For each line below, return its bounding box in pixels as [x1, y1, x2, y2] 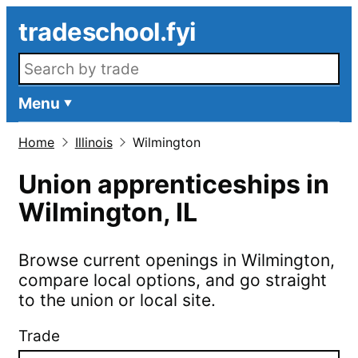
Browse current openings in [18, 250, 241, 270]
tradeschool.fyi [18, 17, 197, 46]
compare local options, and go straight [18, 270, 327, 290]
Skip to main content [6, 6, 133, 22]
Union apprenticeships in [18, 169, 329, 200]
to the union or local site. [18, 290, 216, 310]
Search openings [22, 51, 123, 67]
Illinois [74, 134, 113, 150]
